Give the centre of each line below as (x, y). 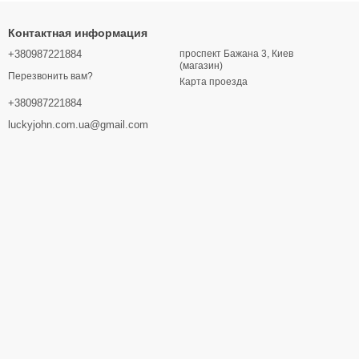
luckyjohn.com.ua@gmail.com (78, 124)
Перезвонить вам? (50, 76)
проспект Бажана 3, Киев (236, 54)
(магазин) (201, 66)
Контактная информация (78, 33)
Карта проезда (214, 82)
